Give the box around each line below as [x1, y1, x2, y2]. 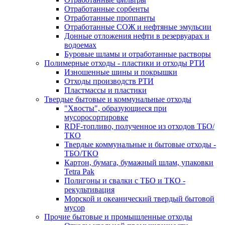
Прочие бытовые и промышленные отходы [44, 212, 192, 221]
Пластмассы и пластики [64, 86, 147, 94]
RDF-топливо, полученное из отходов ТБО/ [64, 122, 214, 131]
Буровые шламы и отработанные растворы [64, 50, 211, 58]
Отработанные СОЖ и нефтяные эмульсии [64, 23, 211, 31]
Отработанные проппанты [64, 14, 155, 22]
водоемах [64, 41, 96, 49]
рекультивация [64, 185, 115, 194]
